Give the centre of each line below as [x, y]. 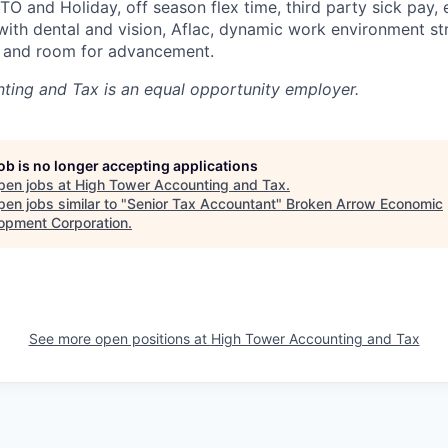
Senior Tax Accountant [201, 203]
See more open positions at [119, 338]
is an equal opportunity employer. [229, 89]
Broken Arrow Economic [364, 203]
